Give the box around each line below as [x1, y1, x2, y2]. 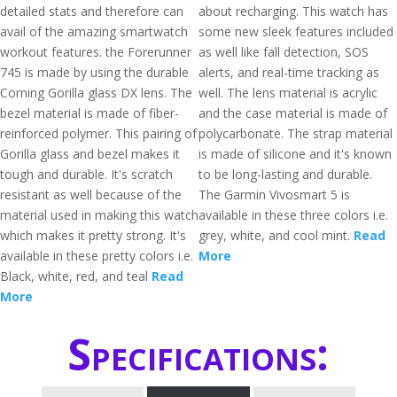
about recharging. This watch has [198, 3, 388, 19]
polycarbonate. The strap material [198, 125, 393, 142]
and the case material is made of [198, 105, 387, 121]
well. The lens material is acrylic [198, 84, 378, 101]
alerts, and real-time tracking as [198, 64, 379, 81]
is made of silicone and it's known [198, 145, 392, 162]
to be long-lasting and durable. [198, 166, 372, 183]
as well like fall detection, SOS [198, 43, 369, 60]
